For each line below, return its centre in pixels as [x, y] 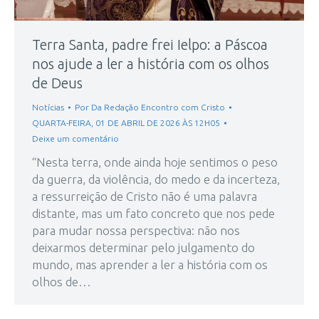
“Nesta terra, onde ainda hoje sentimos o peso [155, 162]
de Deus [57, 83]
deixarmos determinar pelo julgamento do [143, 248]
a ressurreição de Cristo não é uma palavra [145, 197]
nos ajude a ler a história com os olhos [151, 64]
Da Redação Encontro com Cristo [158, 108]
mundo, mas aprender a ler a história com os [150, 265]
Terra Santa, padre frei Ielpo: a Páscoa [150, 45]
